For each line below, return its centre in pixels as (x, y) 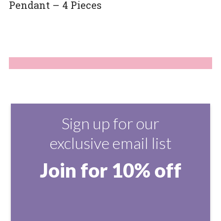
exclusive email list (110, 143)
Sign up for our (110, 123)
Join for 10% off (110, 170)
